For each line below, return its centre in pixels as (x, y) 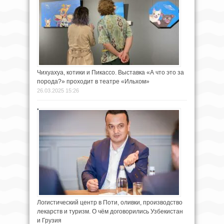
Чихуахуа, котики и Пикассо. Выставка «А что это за (110, 73)
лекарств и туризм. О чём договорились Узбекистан (110, 212)
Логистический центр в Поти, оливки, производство (110, 203)
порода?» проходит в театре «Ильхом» (93, 82)
